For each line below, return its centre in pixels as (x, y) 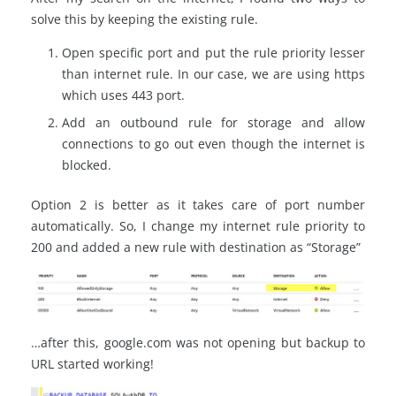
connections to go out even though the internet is (213, 144)
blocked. (87, 165)
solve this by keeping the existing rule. (145, 19)
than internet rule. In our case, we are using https (213, 74)
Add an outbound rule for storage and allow (213, 123)
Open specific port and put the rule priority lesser (213, 53)
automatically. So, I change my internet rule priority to (198, 226)
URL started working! (92, 364)
